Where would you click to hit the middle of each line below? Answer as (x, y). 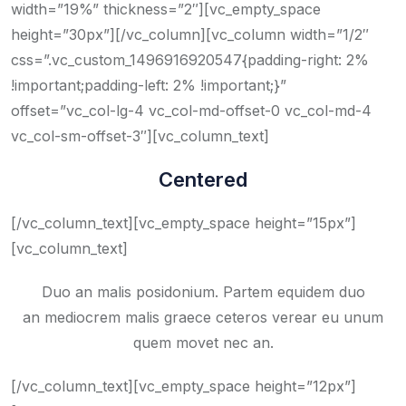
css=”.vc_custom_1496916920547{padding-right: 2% (190, 60)
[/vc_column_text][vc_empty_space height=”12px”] (184, 386)
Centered (203, 179)
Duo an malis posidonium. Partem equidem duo (203, 292)
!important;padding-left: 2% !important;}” (149, 85)
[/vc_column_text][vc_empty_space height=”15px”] (184, 223)
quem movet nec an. (203, 343)
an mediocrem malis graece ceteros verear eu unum (203, 317)
